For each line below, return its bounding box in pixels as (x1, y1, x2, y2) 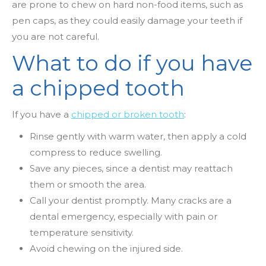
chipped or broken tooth (71, 109, 184, 120)
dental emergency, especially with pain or (30, 211, 217, 222)
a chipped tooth (12, 75, 185, 101)
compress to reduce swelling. (30, 147, 162, 158)
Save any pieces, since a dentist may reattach (30, 163, 233, 174)
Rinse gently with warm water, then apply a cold (30, 131, 246, 142)
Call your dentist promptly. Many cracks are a (30, 195, 232, 206)
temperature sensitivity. (30, 227, 134, 238)
